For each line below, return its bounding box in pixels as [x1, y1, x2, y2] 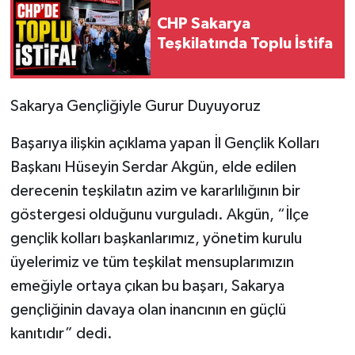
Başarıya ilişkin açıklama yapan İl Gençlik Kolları [10, 136, 319, 152]
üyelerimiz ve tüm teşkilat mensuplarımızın [10, 254, 294, 271]
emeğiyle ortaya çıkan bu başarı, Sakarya [10, 278, 284, 295]
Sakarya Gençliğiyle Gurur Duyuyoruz [10, 98, 261, 115]
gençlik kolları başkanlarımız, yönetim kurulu [10, 231, 302, 247]
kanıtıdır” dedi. [10, 326, 113, 342]
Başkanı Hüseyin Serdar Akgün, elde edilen [10, 159, 296, 176]
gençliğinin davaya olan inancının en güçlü [10, 302, 286, 319]
